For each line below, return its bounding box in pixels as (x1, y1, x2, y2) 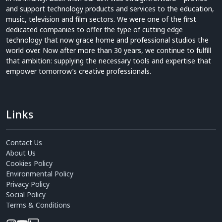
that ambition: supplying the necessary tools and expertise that (6, 55, 211, 65)
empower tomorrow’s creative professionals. (6, 66, 151, 76)
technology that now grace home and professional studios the (6, 35, 209, 45)
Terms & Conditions (6, 200, 70, 210)
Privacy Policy (6, 179, 50, 189)
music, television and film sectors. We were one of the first (6, 14, 196, 24)
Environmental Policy (6, 168, 73, 178)
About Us (6, 148, 36, 158)
